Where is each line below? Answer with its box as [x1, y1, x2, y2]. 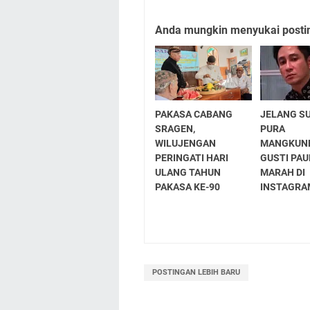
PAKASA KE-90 [155, 181, 220, 192]
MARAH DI [260, 166, 306, 178]
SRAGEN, [155, 122, 195, 134]
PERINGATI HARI [155, 152, 228, 163]
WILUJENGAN [155, 137, 216, 149]
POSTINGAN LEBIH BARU [152, 267, 240, 277]
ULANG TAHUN [155, 166, 221, 178]
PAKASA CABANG [155, 108, 232, 120]
